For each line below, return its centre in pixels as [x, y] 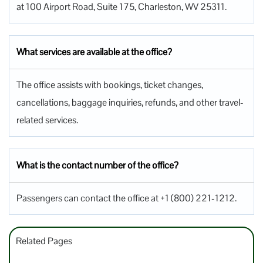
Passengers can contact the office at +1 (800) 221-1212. [127, 198]
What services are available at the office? [94, 52]
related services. [47, 120]
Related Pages [44, 241]
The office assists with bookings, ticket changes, [110, 85]
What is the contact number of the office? [97, 165]
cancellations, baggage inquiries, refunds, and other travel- [130, 102]
